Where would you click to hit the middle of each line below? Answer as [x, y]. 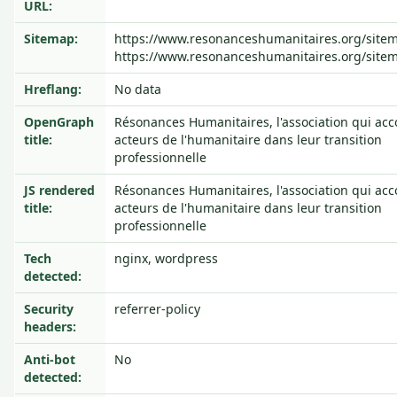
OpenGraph [59, 122]
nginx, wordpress [166, 258]
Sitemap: [51, 39]
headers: [50, 327]
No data [138, 89]
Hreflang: [53, 89]
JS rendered [59, 190]
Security [49, 309]
